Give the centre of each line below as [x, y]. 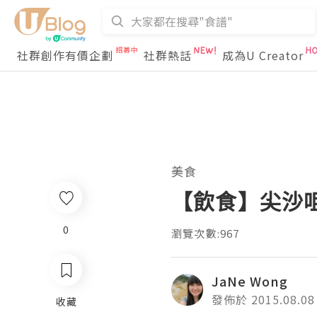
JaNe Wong [250, 281]
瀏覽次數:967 [206, 233]
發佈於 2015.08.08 [263, 299]
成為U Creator [263, 55]
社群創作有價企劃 [65, 55]
